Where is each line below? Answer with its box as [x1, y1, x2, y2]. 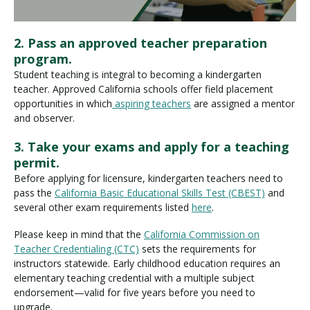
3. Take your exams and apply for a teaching [14, 138, 289, 156]
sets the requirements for [139, 241, 256, 255]
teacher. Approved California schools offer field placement [14, 82, 273, 96]
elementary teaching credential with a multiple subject [14, 271, 255, 284]
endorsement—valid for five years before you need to [14, 285, 255, 299]
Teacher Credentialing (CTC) [14, 241, 139, 255]
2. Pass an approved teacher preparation [14, 35, 267, 52]
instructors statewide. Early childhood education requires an [14, 256, 280, 270]
